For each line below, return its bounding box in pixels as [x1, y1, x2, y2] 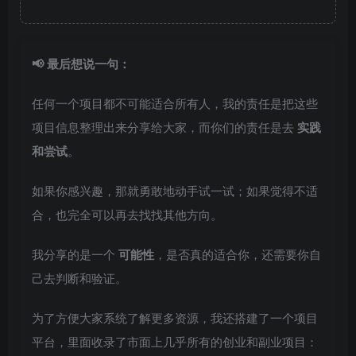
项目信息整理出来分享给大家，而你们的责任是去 [32, 118, 297, 136]
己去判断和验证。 [32, 269, 127, 287]
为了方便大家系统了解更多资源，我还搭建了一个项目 [32, 309, 318, 327]
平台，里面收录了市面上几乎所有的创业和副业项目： [32, 333, 318, 350]
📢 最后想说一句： [32, 55, 130, 73]
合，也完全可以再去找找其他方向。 [32, 206, 222, 223]
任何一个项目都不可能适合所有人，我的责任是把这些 [32, 95, 318, 112]
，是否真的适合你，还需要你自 [154, 246, 321, 263]
